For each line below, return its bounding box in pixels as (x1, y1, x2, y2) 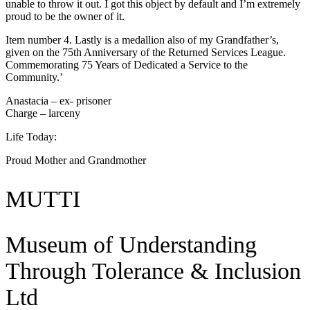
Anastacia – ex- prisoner (6, 95, 111, 107)
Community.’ (6, 71, 63, 83)
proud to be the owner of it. (6, 10, 125, 22)
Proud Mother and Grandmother (6, 154, 146, 166)
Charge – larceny (6, 107, 80, 119)
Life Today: (6, 131, 57, 143)
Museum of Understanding (6, 232, 257, 258)
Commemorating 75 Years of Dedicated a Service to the (6, 59, 248, 71)
